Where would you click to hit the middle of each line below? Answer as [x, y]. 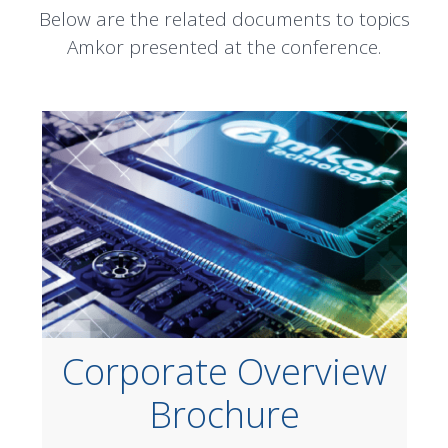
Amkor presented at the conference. [224, 47]
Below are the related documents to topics [224, 19]
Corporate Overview [224, 371]
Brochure [224, 414]
